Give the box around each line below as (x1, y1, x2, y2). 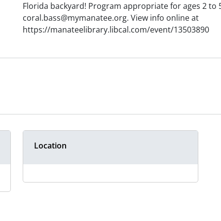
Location (34, 140, 67, 151)
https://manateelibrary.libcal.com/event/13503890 (23, 24, 209, 36)
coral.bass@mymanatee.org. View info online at (23, 12, 199, 24)
